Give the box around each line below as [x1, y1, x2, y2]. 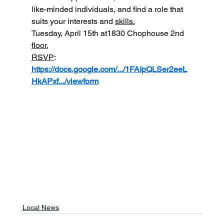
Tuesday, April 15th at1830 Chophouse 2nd [31, 28, 186, 38]
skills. [114, 16, 135, 26]
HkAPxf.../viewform [31, 76, 98, 86]
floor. [31, 40, 48, 50]
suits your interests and [31, 16, 115, 26]
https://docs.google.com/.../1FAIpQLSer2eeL [31, 64, 187, 74]
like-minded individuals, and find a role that [31, 4, 185, 14]
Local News [22, 203, 59, 212]
